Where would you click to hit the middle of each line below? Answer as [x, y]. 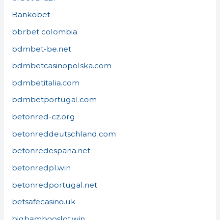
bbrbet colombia [44, 31]
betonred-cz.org [43, 117]
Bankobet [31, 15]
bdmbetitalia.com [45, 82]
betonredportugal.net [54, 185]
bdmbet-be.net [41, 49]
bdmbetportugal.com [54, 100]
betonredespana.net [51, 151]
